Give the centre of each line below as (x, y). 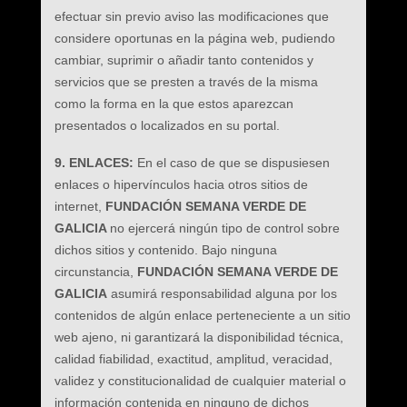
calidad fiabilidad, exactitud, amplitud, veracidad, (193, 359)
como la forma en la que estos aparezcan (174, 104)
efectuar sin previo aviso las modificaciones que (191, 16)
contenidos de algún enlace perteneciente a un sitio (202, 315)
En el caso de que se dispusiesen (233, 163)
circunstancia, (95, 272)
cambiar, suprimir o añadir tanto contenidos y (184, 60)
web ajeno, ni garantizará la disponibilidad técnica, (199, 337)
